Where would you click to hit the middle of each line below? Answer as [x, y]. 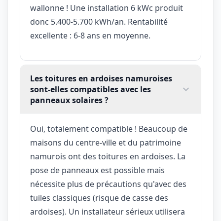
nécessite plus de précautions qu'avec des [108, 184]
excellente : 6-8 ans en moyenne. [90, 35]
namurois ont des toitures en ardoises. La [108, 156]
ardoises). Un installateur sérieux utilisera [108, 211]
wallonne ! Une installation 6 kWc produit [107, 8]
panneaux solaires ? [69, 100]
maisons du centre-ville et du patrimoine [106, 142]
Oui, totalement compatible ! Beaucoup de [109, 129]
